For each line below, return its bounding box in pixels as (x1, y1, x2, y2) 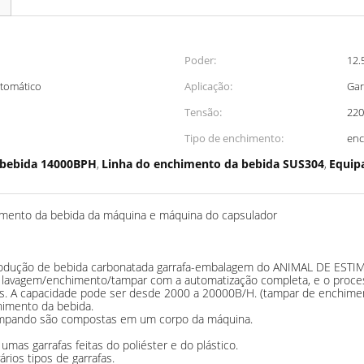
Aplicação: (184, 79, 232, 93)
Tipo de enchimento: (184, 131, 284, 145)
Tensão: (184, 105, 222, 119)
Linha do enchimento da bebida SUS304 (102, 156, 324, 171)
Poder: (184, 53, 216, 67)
